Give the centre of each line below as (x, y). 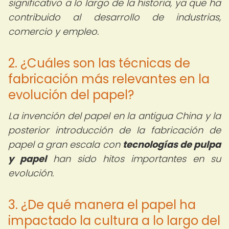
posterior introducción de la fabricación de (114, 130)
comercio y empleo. (53, 31)
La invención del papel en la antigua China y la (114, 116)
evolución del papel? (71, 95)
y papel (27, 159)
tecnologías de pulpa (172, 144)
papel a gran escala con (65, 144)
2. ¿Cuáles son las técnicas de (99, 63)
